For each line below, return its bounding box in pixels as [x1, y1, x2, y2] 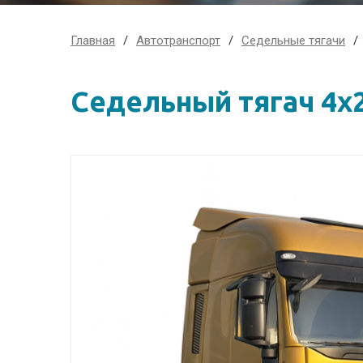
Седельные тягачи [241, 33, 345, 48]
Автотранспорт [136, 33, 220, 48]
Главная [70, 33, 115, 48]
